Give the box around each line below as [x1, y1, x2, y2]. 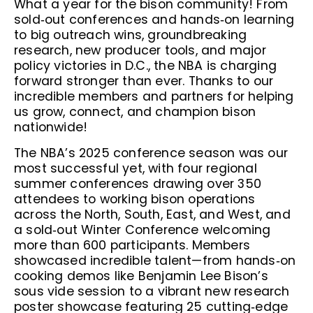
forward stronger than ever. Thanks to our [14, 72, 274, 89]
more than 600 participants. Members [14, 236, 251, 254]
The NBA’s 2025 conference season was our [14, 144, 289, 161]
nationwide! [14, 118, 88, 136]
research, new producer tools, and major [14, 41, 266, 59]
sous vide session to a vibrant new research [14, 282, 290, 300]
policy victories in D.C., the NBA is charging [14, 57, 277, 74]
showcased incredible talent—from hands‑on [14, 252, 296, 269]
